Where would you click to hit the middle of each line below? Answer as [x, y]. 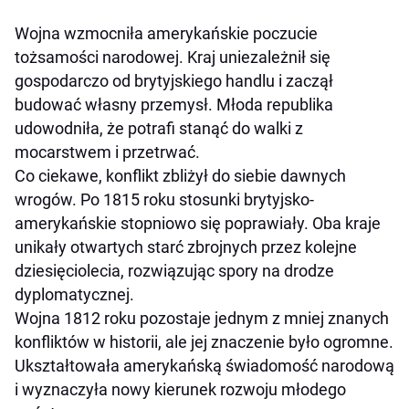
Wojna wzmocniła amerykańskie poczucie [166, 33]
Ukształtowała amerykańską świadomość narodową [204, 365]
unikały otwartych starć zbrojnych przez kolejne [186, 246]
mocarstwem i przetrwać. [107, 152]
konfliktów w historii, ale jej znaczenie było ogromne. [204, 341]
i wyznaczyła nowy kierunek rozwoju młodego [180, 389]
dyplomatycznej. [74, 294]
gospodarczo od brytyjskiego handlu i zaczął [174, 80]
